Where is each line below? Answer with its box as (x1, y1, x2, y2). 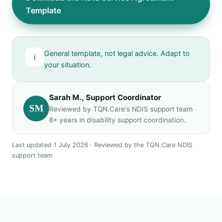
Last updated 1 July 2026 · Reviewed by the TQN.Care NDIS (12, 141, 192, 149)
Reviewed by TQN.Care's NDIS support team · (49, 105, 197, 113)
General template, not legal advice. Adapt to (44, 49, 190, 57)
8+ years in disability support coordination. (49, 116, 186, 124)
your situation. (44, 60, 91, 69)
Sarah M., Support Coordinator (49, 93, 161, 102)
